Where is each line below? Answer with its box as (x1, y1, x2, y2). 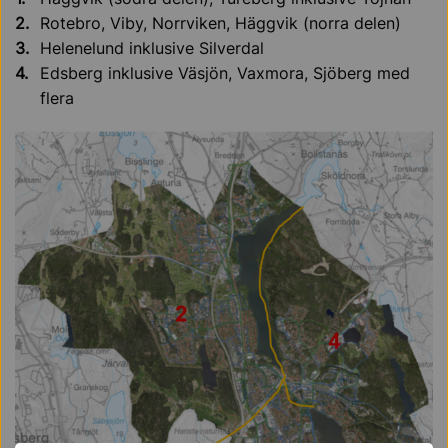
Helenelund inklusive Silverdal (40, 37, 264, 58)
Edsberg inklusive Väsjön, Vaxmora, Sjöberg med (40, 62, 410, 83)
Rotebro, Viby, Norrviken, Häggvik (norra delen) (40, 12, 401, 33)
